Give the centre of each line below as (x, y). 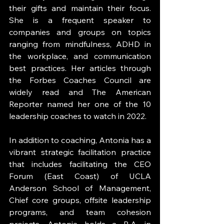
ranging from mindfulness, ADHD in (80, 44)
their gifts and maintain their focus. (80, 8)
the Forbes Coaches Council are (80, 80)
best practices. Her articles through (80, 68)
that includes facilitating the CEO (80, 164)
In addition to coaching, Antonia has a (80, 140)
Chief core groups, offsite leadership (80, 200)
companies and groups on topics (80, 32)
